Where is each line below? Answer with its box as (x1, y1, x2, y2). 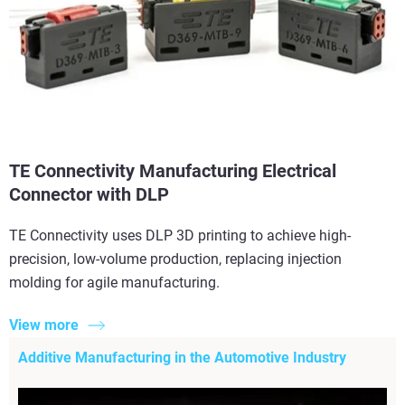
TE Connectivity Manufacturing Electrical (9, 160, 336, 183)
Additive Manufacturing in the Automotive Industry (18, 348, 346, 366)
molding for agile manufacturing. (9, 274, 220, 292)
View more (9, 316, 79, 334)
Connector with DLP (9, 184, 169, 206)
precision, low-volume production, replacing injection (9, 250, 342, 268)
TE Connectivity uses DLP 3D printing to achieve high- (9, 227, 351, 245)
